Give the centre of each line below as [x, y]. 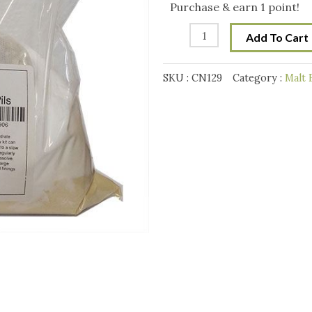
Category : [259, 78]
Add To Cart [278, 38]
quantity [185, 22]
